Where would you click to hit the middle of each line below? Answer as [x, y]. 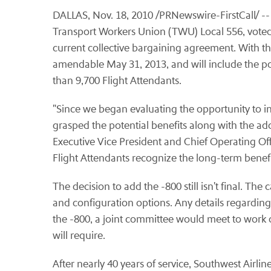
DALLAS [70, 15]
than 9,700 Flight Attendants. [117, 81]
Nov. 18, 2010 [123, 15]
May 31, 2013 [136, 64]
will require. [79, 236]
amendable [80, 64]
